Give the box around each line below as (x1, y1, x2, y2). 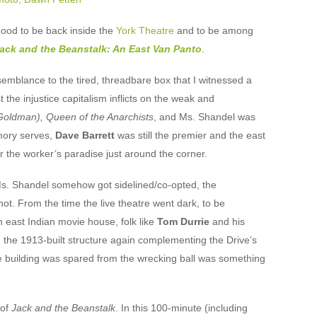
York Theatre (115, 25, 174, 36)
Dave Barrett (54, 129, 115, 141)
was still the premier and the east (114, 129, 265, 141)
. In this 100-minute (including (115, 302, 248, 313)
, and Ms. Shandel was (153, 111, 255, 122)
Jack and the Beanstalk (11, 302, 115, 313)
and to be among (173, 25, 253, 36)
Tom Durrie (156, 216, 209, 227)
